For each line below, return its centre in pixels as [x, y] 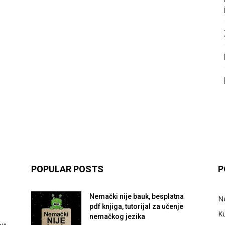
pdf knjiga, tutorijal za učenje [136, 206]
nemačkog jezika [117, 216]
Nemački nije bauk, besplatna [137, 196]
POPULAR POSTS [67, 169]
